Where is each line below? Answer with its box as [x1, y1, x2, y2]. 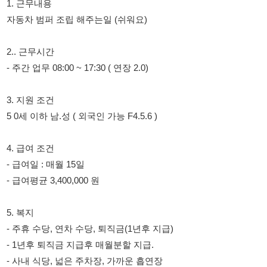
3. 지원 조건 [6, 38, 49, 47]
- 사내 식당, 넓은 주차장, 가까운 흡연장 [6, 184, 148, 194]
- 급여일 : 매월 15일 [6, 96, 77, 105]
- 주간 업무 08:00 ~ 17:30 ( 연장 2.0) [6, 8, 135, 18]
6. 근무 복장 [6, 213, 49, 223]
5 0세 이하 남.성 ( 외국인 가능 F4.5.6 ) [6, 52, 143, 62]
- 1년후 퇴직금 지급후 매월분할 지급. [6, 169, 140, 179]
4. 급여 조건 [6, 81, 49, 91]
